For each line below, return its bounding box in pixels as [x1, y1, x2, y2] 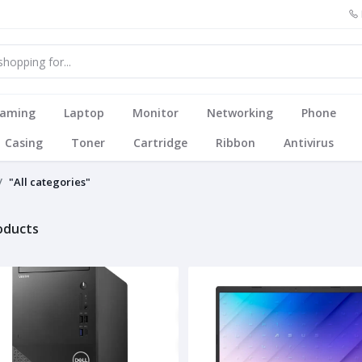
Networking [206, 105, 273, 120]
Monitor [132, 105, 179, 120]
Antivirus [283, 135, 334, 150]
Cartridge [133, 135, 187, 150]
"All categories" [9, 175, 90, 189]
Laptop [63, 105, 104, 120]
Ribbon [215, 135, 255, 150]
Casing [4, 135, 43, 150]
